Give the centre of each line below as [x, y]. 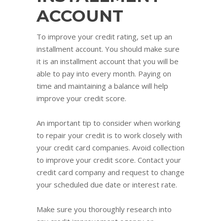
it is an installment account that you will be [108, 61]
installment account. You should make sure [108, 49]
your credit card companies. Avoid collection [110, 147]
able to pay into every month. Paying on [104, 73]
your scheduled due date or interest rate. [107, 184]
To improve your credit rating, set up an [104, 36]
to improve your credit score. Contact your [109, 160]
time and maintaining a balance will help [102, 86]
